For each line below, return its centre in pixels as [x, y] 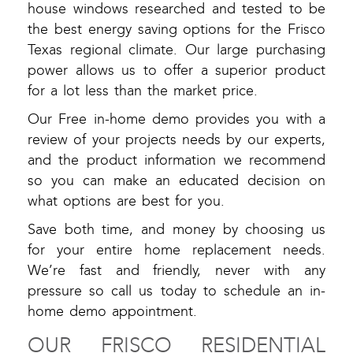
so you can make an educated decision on [176, 181]
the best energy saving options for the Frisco [176, 30]
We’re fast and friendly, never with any [176, 271]
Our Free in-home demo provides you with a [176, 120]
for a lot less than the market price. [143, 91]
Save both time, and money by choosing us [176, 230]
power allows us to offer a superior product [176, 71]
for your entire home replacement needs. [176, 251]
